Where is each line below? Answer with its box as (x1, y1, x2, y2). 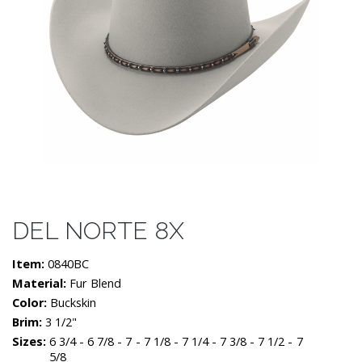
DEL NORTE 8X (12, 217, 184, 245)
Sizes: (12, 334, 49, 349)
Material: (12, 276, 69, 291)
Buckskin (50, 295, 96, 310)
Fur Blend (69, 276, 121, 291)
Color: (12, 295, 50, 310)
